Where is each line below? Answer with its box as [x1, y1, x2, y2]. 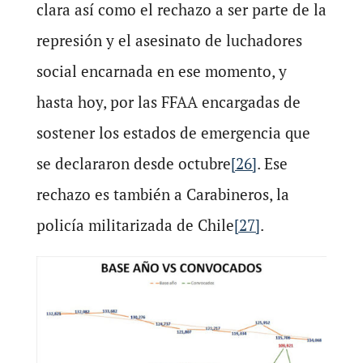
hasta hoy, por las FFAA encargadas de [36, 92, 301, 113]
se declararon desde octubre [36, 153, 231, 174]
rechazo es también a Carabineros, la [36, 184, 289, 205]
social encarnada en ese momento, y [36, 61, 287, 82]
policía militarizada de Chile [36, 215, 234, 236]
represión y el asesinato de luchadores [36, 30, 302, 51]
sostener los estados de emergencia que [36, 122, 310, 143]
